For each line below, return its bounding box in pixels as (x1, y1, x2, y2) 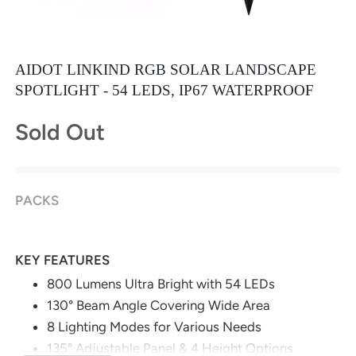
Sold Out (15, 118, 106, 145)
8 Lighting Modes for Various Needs (47, 318, 262, 335)
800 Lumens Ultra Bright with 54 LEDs (47, 275, 276, 292)
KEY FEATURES (15, 251, 110, 268)
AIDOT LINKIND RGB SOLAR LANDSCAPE (15, 60, 317, 78)
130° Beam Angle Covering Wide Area (47, 296, 271, 313)
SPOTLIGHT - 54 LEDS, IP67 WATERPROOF (15, 81, 315, 99)
